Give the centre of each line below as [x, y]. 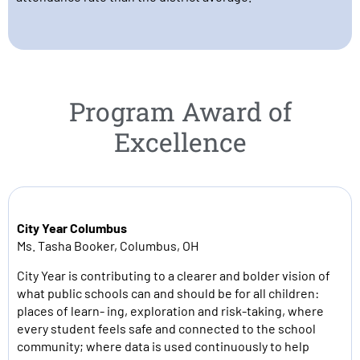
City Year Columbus [72, 228]
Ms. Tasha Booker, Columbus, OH [108, 245]
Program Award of [180, 111]
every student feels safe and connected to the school [166, 328]
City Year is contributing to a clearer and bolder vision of [174, 275]
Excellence [180, 142]
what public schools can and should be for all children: [168, 293]
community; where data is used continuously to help [163, 346]
